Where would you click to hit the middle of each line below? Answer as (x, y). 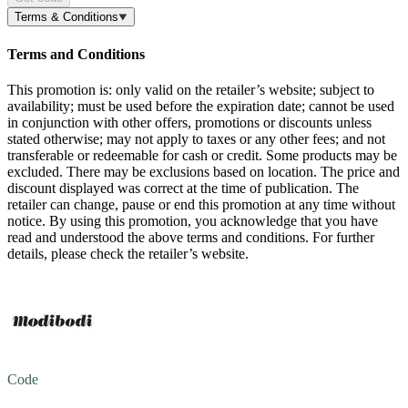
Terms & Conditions (66, 17)
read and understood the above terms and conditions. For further (191, 237)
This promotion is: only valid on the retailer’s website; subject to (191, 89)
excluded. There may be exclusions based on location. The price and (204, 171)
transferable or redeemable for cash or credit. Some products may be (202, 155)
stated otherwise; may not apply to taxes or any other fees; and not (196, 138)
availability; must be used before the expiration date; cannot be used (201, 106)
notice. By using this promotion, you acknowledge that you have (193, 220)
